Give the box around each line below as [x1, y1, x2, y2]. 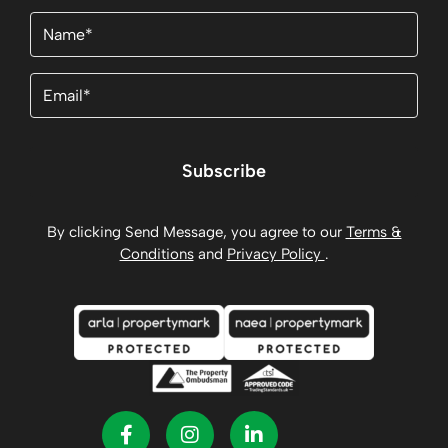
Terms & [345, 222, 402, 241]
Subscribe [182, 160, 266, 183]
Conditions [119, 244, 194, 263]
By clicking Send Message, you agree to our [46, 222, 346, 241]
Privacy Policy [226, 244, 325, 263]
